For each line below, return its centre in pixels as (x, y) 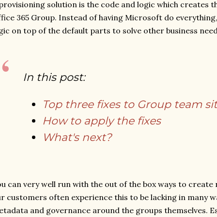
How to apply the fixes (101, 121)
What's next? (77, 137)
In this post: (54, 77)
